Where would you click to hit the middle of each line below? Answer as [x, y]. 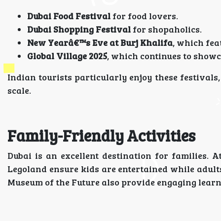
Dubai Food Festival [69, 16]
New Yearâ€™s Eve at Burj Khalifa [100, 42]
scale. [19, 90]
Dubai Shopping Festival [79, 29]
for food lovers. [144, 16]
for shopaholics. [166, 29]
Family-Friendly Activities [101, 135]
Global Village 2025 [67, 56]
